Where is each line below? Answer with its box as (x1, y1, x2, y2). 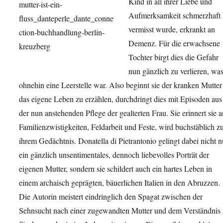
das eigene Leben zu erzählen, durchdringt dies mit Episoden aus (19, 93, 222, 104)
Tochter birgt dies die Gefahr (128, 51, 219, 62)
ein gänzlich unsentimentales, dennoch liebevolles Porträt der (19, 149, 209, 160)
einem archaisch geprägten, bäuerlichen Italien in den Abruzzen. (19, 177, 220, 188)
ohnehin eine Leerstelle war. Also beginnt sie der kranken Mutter (19, 79, 222, 90)
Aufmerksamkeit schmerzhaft (128, 9, 221, 20)
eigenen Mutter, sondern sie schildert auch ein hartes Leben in (19, 163, 212, 174)
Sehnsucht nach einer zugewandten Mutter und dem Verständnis (19, 205, 221, 216)
